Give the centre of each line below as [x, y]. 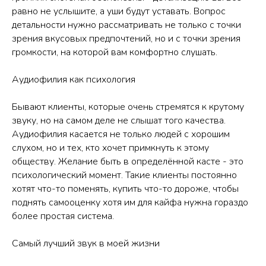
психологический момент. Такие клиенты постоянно [124, 175]
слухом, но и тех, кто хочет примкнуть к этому [110, 148]
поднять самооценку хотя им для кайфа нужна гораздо [130, 202]
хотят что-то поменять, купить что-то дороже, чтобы [125, 189]
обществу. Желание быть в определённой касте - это [128, 161]
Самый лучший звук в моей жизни [86, 243]
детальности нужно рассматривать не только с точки [126, 25]
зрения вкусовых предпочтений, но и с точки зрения [126, 38]
